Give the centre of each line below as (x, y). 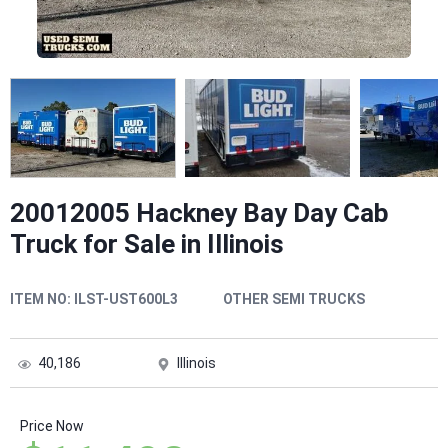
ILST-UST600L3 (126, 299)
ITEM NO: (40, 299)
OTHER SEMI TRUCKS (293, 299)
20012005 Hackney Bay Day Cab (199, 213)
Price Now (52, 426)
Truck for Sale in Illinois (147, 244)
